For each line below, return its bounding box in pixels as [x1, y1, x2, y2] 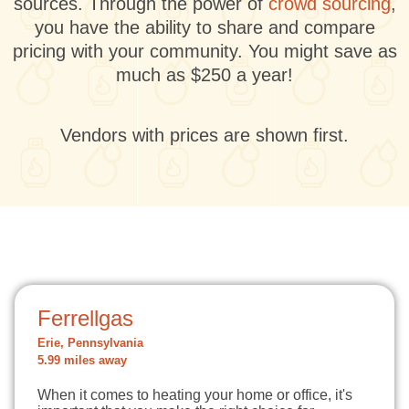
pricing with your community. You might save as [12, 41, 397, 61]
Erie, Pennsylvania [37, 337, 143, 350]
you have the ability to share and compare [34, 17, 375, 37]
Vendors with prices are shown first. [60, 125, 349, 145]
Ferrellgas [37, 306, 133, 330]
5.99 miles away [37, 354, 127, 367]
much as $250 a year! [116, 65, 293, 85]
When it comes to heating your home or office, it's [37, 387, 352, 403]
